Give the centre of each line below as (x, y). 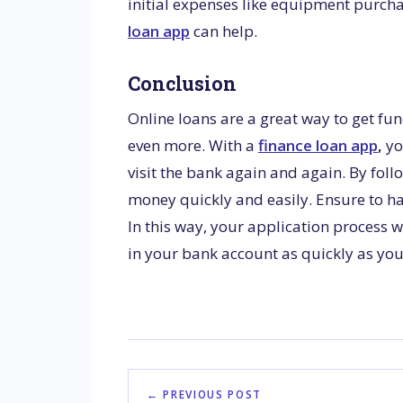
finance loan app (318, 146)
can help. (224, 31)
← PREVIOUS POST (204, 394)
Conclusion (182, 83)
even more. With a (191, 146)
